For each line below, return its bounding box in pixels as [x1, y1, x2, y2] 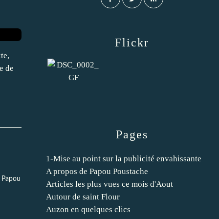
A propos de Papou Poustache [46, 167, 148, 176]
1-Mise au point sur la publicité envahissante [46, 154, 201, 163]
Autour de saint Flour [46, 192, 120, 201]
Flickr [114, 36, 149, 49]
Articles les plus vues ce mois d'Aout [46, 179, 173, 189]
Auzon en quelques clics [46, 205, 131, 214]
